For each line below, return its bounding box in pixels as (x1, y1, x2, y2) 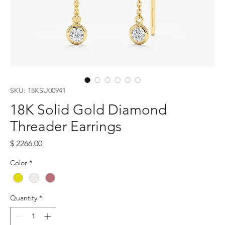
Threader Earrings (10, 118, 122, 135)
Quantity (10, 193, 37, 202)
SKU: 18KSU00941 (10, 85, 66, 95)
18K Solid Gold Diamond (10, 101, 167, 118)
